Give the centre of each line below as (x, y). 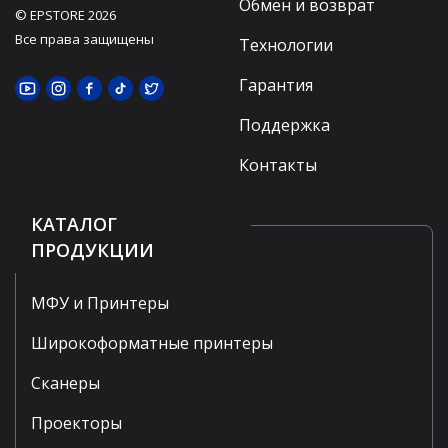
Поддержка (284, 124)
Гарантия (276, 84)
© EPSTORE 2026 (65, 14)
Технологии (286, 44)
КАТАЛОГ (74, 223)
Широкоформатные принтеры (152, 342)
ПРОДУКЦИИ (92, 249)
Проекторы (76, 422)
